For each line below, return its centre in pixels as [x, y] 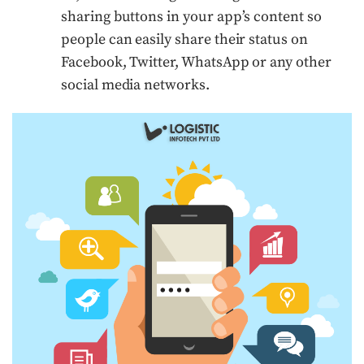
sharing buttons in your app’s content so [191, 16]
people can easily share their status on [184, 39]
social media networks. [135, 84]
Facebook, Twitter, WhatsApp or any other [196, 62]
